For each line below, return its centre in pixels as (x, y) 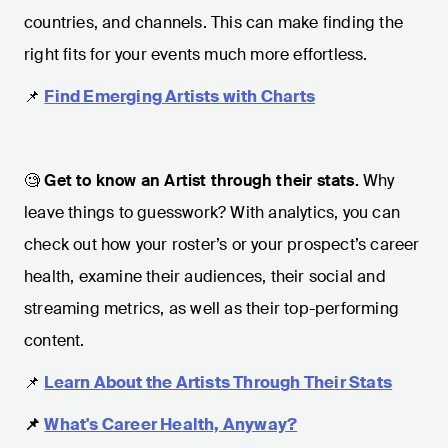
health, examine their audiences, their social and (205, 277)
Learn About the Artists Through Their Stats (218, 383)
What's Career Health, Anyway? (171, 425)
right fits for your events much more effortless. (196, 55)
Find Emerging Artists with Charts (180, 97)
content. (54, 341)
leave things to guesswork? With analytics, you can (212, 213)
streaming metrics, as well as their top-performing (212, 309)
